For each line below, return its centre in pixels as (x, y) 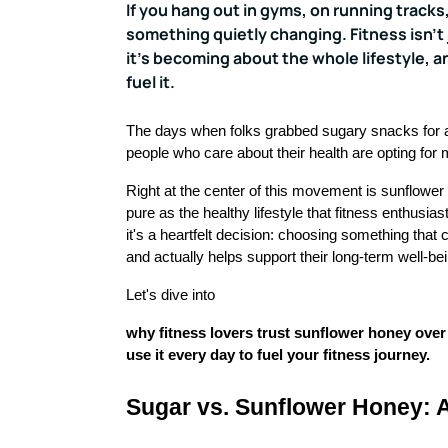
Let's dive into (170, 295)
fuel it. (150, 82)
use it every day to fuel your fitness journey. (278, 355)
